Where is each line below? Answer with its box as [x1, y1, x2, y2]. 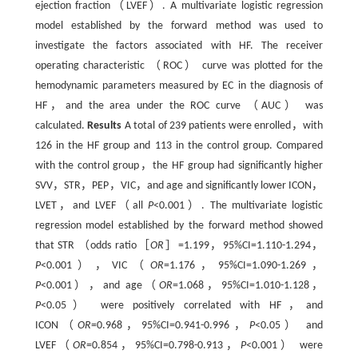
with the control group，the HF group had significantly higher [34, 159, 324, 172]
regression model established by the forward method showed [34, 219, 324, 232]
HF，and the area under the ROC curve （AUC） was [34, 99, 324, 112]
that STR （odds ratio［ [34, 239, 151, 252]
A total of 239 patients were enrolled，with [121, 119, 324, 132]
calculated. [34, 119, 88, 132]
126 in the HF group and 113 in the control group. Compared [34, 139, 324, 152]
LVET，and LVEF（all [34, 199, 149, 212]
